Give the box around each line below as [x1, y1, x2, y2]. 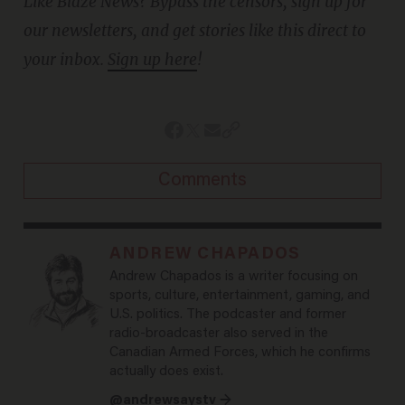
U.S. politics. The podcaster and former [108, 307, 346, 322]
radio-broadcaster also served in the [108, 326, 328, 341]
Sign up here [107, 49, 197, 70]
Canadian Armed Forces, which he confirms [108, 345, 371, 360]
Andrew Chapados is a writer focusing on [108, 269, 358, 284]
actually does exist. [108, 364, 223, 379]
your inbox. [23, 49, 108, 70]
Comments [158, 171, 247, 190]
